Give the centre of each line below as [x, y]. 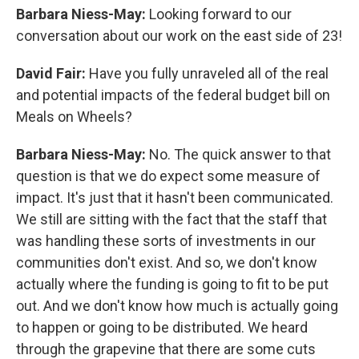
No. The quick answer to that [240, 154]
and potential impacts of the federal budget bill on [173, 95]
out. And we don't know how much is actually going [177, 305]
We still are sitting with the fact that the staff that [171, 219]
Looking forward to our [220, 14]
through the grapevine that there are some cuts [166, 349]
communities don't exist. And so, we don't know [167, 262]
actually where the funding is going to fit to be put [172, 284]
